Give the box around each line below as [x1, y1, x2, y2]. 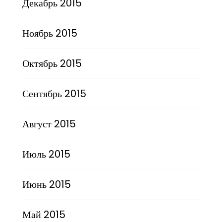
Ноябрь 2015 [22, 26, 77, 41]
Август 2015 [22, 117, 76, 131]
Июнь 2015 [22, 177, 71, 192]
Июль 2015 [22, 147, 70, 162]
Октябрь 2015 [22, 56, 82, 71]
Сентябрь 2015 [22, 87, 86, 101]
